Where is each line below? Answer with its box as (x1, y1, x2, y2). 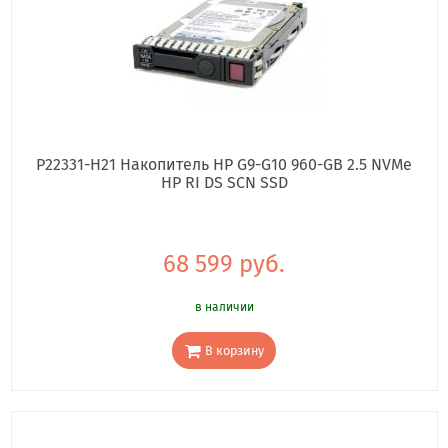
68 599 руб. (163, 249, 285, 278)
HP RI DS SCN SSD (160, 172, 288, 192)
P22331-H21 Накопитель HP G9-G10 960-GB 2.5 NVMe (36, 154, 412, 174)
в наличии (194, 299, 254, 314)
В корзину (204, 342, 264, 358)
